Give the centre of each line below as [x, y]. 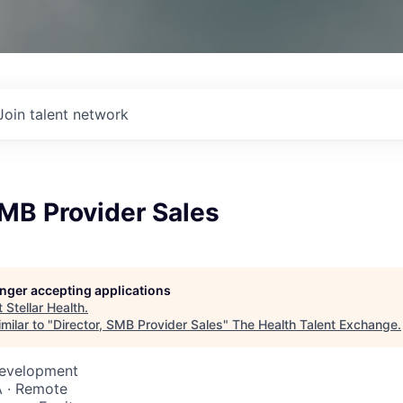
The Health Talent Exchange [315, 324]
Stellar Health [45, 307]
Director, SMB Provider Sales [138, 324]
